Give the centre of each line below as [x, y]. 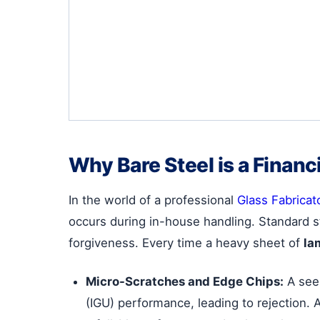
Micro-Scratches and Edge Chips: [185, 281]
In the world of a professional [153, 200]
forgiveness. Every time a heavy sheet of [186, 242]
